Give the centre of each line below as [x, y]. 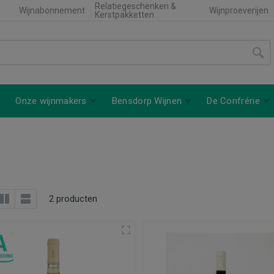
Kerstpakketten [124, 15]
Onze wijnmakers [51, 101]
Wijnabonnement [52, 10]
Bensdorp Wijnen [147, 101]
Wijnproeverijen [239, 10]
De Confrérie [233, 101]
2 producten [73, 199]
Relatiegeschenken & [135, 6]
